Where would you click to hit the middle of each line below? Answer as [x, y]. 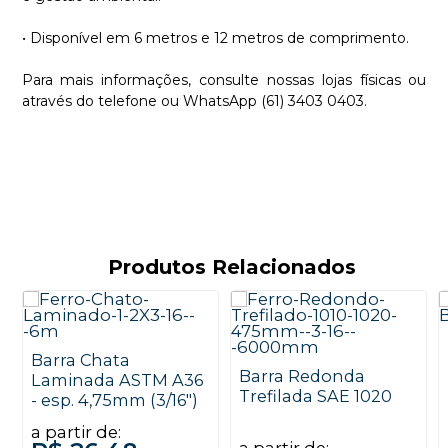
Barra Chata [81, 360]
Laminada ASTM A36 [117, 380]
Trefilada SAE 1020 [316, 396]
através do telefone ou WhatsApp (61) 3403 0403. [194, 100]
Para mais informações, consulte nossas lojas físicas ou [224, 79]
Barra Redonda [302, 376]
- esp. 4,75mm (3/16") [115, 400]
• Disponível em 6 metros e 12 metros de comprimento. [215, 37]
